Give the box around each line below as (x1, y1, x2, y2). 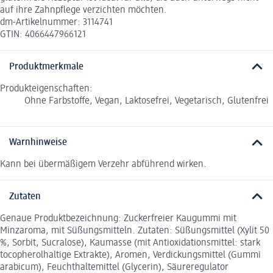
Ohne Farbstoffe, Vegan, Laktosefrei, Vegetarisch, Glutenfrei (24, 96, 269, 106)
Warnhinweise (9, 138, 67, 148)
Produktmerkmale (9, 62, 83, 72)
